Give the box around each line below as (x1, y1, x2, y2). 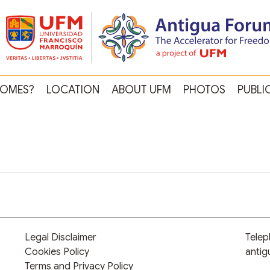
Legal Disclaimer (24, 231, 96, 244)
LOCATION (46, 83, 99, 97)
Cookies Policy (24, 246, 89, 259)
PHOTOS (183, 83, 225, 97)
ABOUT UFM (111, 83, 171, 97)
